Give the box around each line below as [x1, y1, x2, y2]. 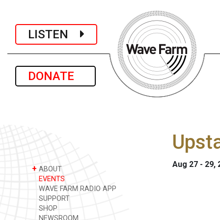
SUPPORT [37, 194, 70, 203]
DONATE [28, 69, 83, 83]
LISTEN [28, 27, 80, 41]
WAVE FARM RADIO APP [37, 185, 116, 193]
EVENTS [37, 175, 65, 183]
